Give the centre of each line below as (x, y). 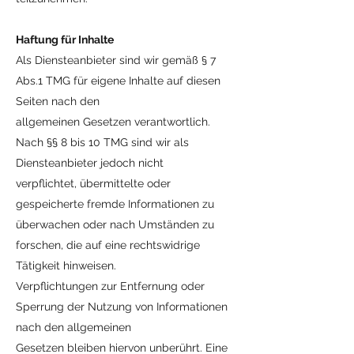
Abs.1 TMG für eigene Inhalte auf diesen (118, 81)
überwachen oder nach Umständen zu (115, 224)
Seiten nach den (58, 101)
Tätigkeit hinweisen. (66, 265)
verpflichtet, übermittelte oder (93, 183)
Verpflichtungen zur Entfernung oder (110, 286)
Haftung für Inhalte (65, 40)
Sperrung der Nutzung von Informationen (122, 307)
